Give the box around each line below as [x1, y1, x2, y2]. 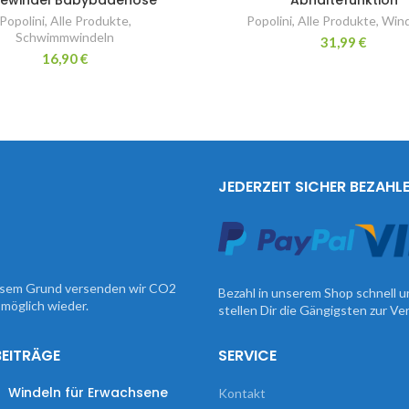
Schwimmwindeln [16, 28, 115, 45]
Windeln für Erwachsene [7, 383, 168, 402]
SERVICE [218, 344, 277, 366]
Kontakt [218, 384, 266, 401]
